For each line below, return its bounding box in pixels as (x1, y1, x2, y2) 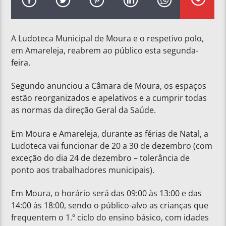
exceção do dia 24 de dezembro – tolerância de (11, 152, 190, 163)
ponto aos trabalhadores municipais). (11, 164, 155, 176)
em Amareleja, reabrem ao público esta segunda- (11, 44, 199, 56)
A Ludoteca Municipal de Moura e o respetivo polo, (11, 32, 204, 44)
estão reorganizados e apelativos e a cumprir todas (11, 92, 207, 104)
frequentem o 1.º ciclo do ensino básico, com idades (11, 212, 209, 223)
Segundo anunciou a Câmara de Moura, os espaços (11, 80, 207, 92)
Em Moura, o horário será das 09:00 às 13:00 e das (11, 188, 202, 199)
